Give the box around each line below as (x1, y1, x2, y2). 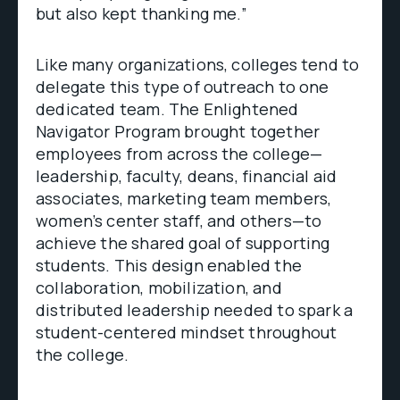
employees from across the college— (36, 143, 323, 164)
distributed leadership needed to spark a (36, 299, 354, 321)
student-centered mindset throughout (36, 321, 337, 343)
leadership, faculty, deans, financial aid (36, 165, 337, 187)
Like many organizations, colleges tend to (36, 54, 360, 75)
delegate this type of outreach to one (36, 76, 329, 97)
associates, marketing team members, (36, 187, 332, 209)
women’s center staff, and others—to (36, 210, 322, 231)
